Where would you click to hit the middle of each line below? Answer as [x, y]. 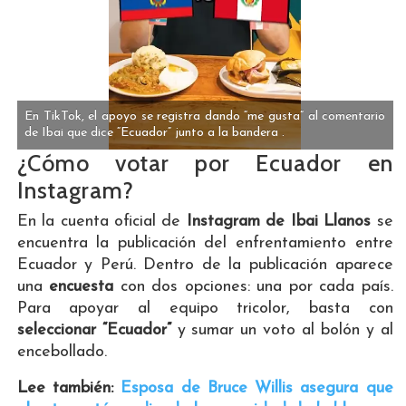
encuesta [82, 286]
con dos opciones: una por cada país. [253, 286]
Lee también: [69, 388]
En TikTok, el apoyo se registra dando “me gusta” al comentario [205, 116]
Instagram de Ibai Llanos [279, 221]
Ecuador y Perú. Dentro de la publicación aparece [205, 265]
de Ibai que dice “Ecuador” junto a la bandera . [155, 132]
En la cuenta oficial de [101, 221]
